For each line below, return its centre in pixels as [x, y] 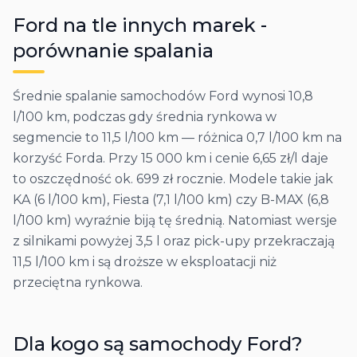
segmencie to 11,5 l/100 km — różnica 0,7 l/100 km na [177, 137]
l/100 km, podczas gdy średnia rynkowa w [145, 117]
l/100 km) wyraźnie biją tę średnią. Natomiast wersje [175, 220]
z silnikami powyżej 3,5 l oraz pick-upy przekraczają [174, 241]
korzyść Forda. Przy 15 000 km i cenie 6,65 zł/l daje [171, 158]
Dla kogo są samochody [129, 344]
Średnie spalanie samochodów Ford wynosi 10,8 [163, 96]
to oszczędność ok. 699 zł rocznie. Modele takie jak [173, 179]
